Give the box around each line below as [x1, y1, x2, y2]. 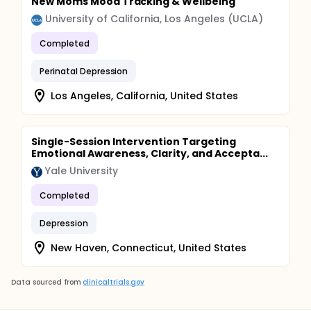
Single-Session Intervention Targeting [31, 135, 236, 149]
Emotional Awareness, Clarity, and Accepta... [31, 146, 268, 160]
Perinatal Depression [40, 65, 128, 77]
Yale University [45, 164, 118, 178]
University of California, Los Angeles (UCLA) [45, 12, 263, 26]
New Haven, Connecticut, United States [51, 240, 246, 255]
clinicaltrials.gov [83, 277, 144, 287]
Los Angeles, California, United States [51, 88, 238, 103]
